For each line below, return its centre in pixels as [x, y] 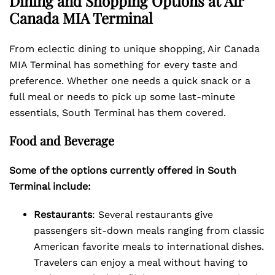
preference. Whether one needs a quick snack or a [130, 81]
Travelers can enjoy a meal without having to [141, 262]
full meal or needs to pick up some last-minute [122, 97]
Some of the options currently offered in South [123, 170]
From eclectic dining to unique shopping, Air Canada [134, 49]
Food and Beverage [62, 140]
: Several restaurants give [153, 215]
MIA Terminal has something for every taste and [123, 65]
